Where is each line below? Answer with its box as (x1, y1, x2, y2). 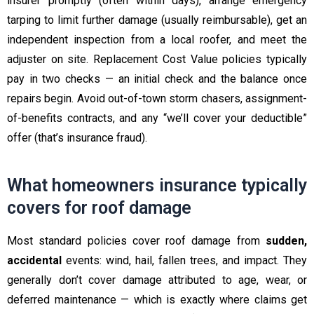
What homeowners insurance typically (7, 175, 307, 196)
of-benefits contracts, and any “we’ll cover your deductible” (7, 111, 307, 125)
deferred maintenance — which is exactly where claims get (7, 293, 307, 307)
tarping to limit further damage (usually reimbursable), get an (7, 13, 307, 27)
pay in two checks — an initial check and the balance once (7, 72, 307, 86)
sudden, (266, 234, 307, 248)
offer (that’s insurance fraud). (7, 131, 147, 145)
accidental (7, 254, 62, 268)
